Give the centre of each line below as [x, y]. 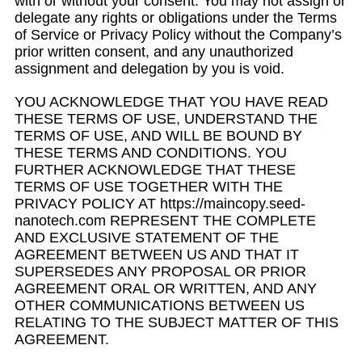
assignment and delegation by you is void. [149, 69]
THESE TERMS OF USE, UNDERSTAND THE [166, 119]
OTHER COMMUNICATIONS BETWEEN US [160, 305]
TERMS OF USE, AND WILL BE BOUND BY [158, 136]
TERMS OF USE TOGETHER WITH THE [149, 187]
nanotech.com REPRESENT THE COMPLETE [165, 221]
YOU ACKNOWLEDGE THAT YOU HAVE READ [171, 102]
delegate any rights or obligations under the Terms [176, 18]
